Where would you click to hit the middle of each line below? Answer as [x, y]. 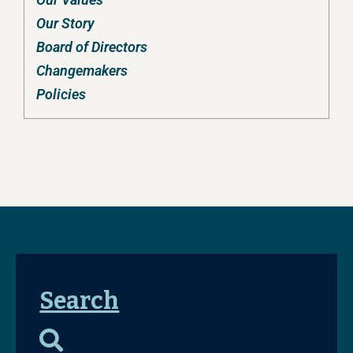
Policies [61, 95]
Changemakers [82, 71]
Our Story [65, 24]
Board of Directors [92, 47]
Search [80, 301]
